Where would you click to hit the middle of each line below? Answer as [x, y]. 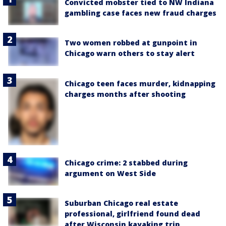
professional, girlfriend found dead [132, 213]
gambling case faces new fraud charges [140, 13]
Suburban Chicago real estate [121, 203]
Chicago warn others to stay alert [130, 53]
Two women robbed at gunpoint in [131, 43]
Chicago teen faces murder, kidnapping [140, 83]
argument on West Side [110, 173]
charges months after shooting [125, 94]
